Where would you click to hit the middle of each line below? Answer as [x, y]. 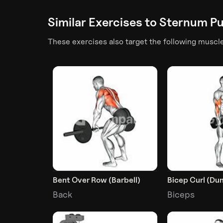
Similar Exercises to [104, 22]
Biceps [181, 195]
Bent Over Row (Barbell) [97, 180]
